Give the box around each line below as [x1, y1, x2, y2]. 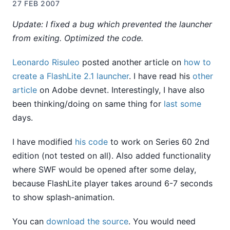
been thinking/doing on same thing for [12, 98, 164, 109]
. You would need [128, 216, 196, 226]
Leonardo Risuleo [12, 56, 80, 67]
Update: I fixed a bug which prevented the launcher [12, 18, 212, 29]
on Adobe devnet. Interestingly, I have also [37, 84, 205, 95]
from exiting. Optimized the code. [12, 32, 143, 43]
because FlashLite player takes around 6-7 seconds [12, 178, 213, 188]
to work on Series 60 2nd [108, 136, 209, 147]
